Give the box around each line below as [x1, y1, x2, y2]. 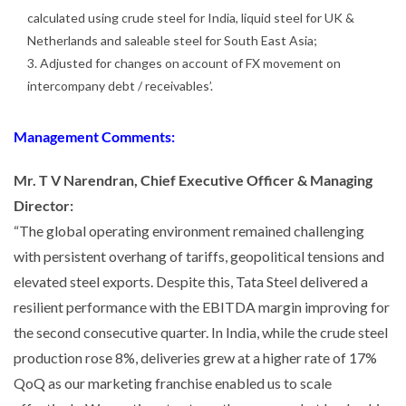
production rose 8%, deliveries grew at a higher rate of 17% [14, 348, 377, 366]
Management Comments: [14, 127, 175, 145]
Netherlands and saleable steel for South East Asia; [27, 32, 317, 48]
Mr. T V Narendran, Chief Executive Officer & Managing [14, 170, 372, 188]
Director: [14, 196, 73, 214]
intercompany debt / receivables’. [27, 77, 213, 93]
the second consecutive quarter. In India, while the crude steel [14, 323, 388, 341]
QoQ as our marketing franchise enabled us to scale [14, 373, 332, 391]
